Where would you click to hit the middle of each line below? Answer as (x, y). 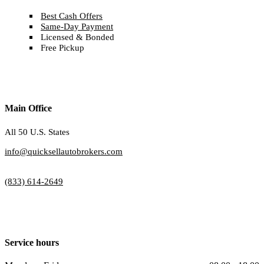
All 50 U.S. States (37, 131)
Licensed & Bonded (78, 37)
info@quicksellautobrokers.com (64, 151)
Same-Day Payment (77, 27)
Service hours (32, 242)
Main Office (28, 108)
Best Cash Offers (72, 16)
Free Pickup (63, 48)
